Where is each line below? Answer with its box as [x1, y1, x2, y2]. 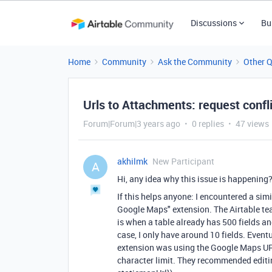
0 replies [192, 118, 224, 129]
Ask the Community [158, 56, 232, 67]
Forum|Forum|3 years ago [83, 118, 180, 129]
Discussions [190, 17, 237, 29]
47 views [236, 118, 269, 129]
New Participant [152, 155, 214, 167]
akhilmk [117, 155, 148, 167]
